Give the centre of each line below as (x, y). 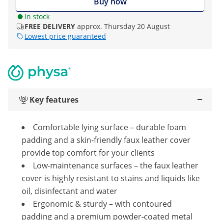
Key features (54, 100)
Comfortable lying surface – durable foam (110, 127)
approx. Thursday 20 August (124, 26)
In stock (37, 16)
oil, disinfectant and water (69, 191)
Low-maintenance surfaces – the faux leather (116, 165)
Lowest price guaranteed (65, 36)
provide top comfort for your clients (88, 153)
